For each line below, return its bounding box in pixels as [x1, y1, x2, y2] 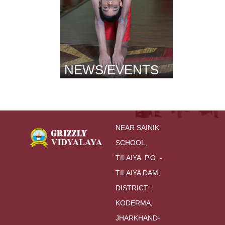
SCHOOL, [116, 138, 147, 147]
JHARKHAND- [116, 213, 160, 222]
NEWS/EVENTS [64, 62, 159, 77]
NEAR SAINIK [116, 123, 161, 132]
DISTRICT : [116, 183, 154, 192]
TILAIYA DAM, [116, 168, 162, 177]
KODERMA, [116, 198, 153, 207]
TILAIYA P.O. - [116, 153, 164, 162]
